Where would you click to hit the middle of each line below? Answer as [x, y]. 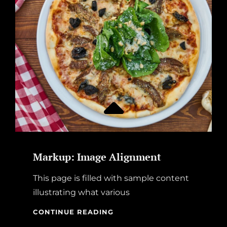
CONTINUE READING [73, 212]
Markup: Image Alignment [97, 157]
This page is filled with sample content [111, 178]
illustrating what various [81, 192]
